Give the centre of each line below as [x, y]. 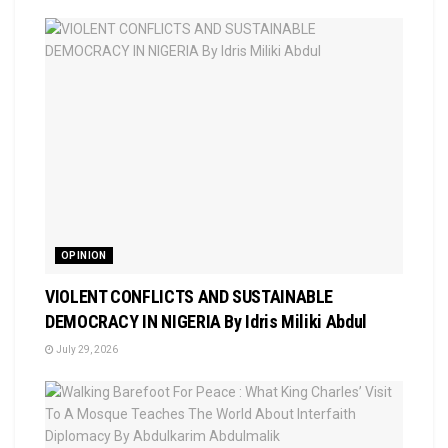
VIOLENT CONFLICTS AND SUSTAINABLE [189, 296]
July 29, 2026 [86, 349]
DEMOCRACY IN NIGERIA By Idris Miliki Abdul [206, 321]
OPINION [84, 255]
